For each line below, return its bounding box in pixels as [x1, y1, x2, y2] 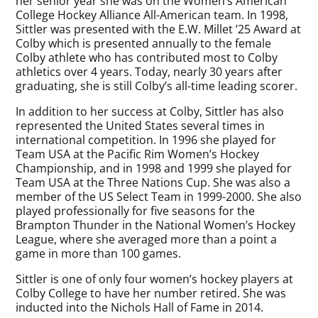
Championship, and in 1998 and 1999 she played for [16, 160, 292, 176]
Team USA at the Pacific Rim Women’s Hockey [16, 146, 260, 162]
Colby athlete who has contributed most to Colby [16, 50, 278, 65]
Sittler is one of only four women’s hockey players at [16, 271, 294, 287]
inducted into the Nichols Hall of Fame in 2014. [16, 300, 264, 315]
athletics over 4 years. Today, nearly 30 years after [16, 64, 283, 79]
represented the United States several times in [16, 118, 265, 133]
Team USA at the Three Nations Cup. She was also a [16, 175, 291, 190]
